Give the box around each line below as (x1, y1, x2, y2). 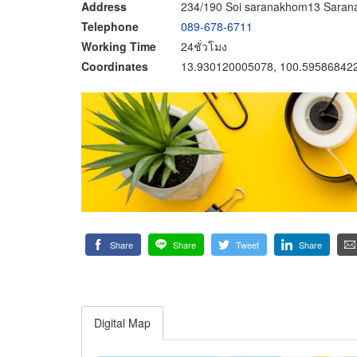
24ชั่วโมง (181, 37, 227, 54)
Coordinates (81, 57, 148, 74)
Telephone (81, 18, 139, 34)
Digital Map (94, 315, 151, 331)
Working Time (81, 37, 156, 54)
